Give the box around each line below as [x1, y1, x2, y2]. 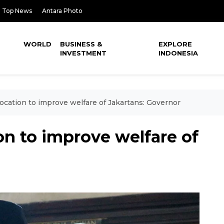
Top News [2, 7, 32, 14]
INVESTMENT [60, 49, 107, 57]
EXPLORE [158, 40, 192, 48]
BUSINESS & [60, 40, 102, 48]
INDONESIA [158, 49, 198, 57]
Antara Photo [42, 7, 82, 14]
